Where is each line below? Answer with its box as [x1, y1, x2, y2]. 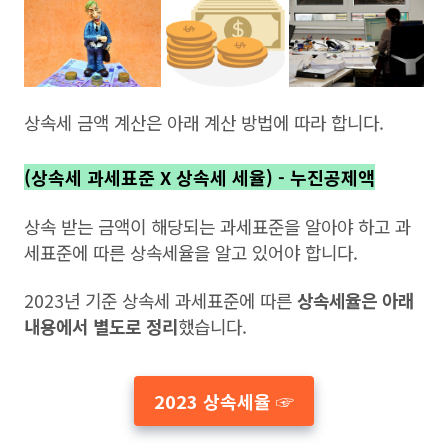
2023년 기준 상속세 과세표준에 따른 [24, 287, 297, 314]
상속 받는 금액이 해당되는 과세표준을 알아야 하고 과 [24, 213, 411, 240]
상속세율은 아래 [297, 287, 414, 314]
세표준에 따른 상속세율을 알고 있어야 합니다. [24, 239, 358, 266]
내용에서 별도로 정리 [24, 313, 178, 340]
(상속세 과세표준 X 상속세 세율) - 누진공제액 [24, 164, 375, 191]
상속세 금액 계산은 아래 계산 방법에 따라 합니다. [24, 109, 389, 136]
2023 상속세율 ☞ [154, 388, 294, 415]
